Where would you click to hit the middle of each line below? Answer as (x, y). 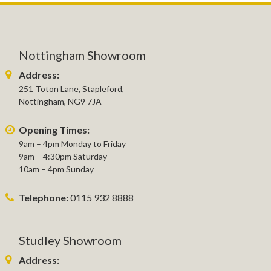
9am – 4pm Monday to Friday (72, 143)
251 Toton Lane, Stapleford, (71, 88)
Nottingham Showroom (82, 55)
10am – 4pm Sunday (56, 169)
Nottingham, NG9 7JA (60, 101)
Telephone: (44, 197)
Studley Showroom (70, 240)
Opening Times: (54, 129)
